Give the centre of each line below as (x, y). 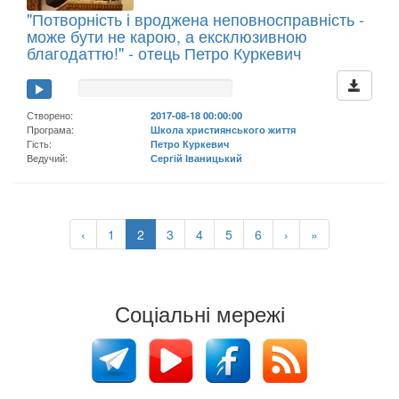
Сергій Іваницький (197, 157)
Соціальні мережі (199, 313)
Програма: (50, 129)
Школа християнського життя (224, 129)
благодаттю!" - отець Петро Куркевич (164, 52)
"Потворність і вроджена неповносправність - (195, 18)
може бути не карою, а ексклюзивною (167, 35)
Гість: (39, 143)
